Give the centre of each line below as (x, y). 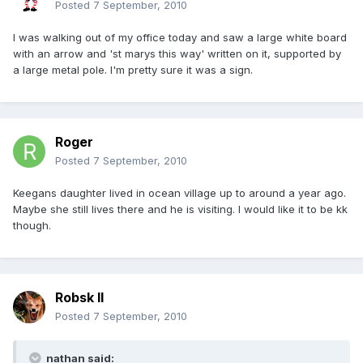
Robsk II (79, 298)
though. (32, 226)
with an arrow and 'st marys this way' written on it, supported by (177, 54)
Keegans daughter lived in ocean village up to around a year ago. (179, 193)
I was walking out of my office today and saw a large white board (180, 38)
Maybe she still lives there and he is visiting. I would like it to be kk (180, 209)
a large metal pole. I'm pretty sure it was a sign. (133, 70)
